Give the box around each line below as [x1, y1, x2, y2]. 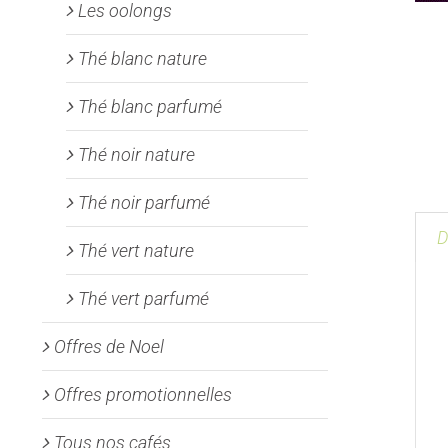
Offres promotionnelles [54, 383, 232, 405]
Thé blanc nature [78, 47, 207, 69]
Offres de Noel [54, 335, 164, 357]
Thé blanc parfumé [78, 95, 222, 117]
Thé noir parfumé [78, 191, 210, 213]
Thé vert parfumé [78, 287, 209, 309]
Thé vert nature [78, 239, 194, 261]
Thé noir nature [78, 143, 195, 165]
